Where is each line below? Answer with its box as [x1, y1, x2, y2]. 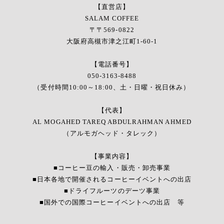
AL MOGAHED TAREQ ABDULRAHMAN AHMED [32, 118, 191, 126]
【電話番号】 [90, 60, 133, 68]
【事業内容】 [90, 152, 133, 160]
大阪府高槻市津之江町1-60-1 [66, 37, 158, 45]
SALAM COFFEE [84, 14, 139, 22]
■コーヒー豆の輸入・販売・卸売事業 [53, 164, 170, 172]
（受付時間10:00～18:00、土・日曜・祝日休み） [33, 83, 190, 91]
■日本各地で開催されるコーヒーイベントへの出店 [32, 175, 191, 183]
